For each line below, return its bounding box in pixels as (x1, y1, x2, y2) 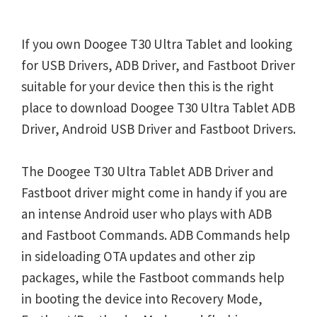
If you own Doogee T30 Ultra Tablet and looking (21, 35, 292, 52)
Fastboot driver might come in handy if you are (21, 184, 287, 201)
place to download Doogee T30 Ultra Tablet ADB (21, 99, 295, 116)
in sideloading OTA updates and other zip (21, 248, 255, 265)
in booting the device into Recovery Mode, (21, 290, 263, 307)
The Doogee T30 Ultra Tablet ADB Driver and (21, 163, 274, 180)
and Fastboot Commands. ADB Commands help (21, 226, 290, 243)
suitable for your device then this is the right (21, 78, 274, 95)
